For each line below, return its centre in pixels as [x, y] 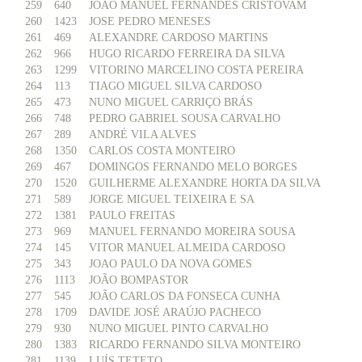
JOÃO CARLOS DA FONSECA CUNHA [185, 296]
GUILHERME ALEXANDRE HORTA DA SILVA [205, 183]
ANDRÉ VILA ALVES [143, 135]
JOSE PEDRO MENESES [150, 21]
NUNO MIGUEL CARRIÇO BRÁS [171, 102]
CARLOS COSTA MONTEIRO [162, 151]
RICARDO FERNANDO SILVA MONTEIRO [195, 345]
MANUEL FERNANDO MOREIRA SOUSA [192, 232]
